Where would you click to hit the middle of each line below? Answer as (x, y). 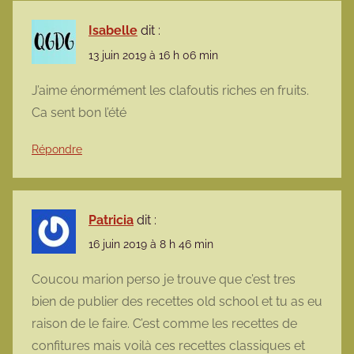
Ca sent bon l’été (79, 112)
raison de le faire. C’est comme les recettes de (164, 324)
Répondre (57, 149)
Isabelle (113, 31)
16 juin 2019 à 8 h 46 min (151, 244)
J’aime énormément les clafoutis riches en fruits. (170, 90)
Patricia (111, 220)
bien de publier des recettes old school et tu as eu (177, 302)
